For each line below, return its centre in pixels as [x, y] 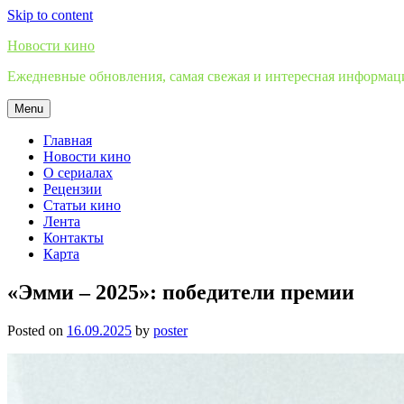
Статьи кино [82, 205]
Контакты [73, 238]
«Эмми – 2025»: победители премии [181, 292]
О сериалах [78, 173]
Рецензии [73, 189]
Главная [68, 140]
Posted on [37, 330]
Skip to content [50, 15]
